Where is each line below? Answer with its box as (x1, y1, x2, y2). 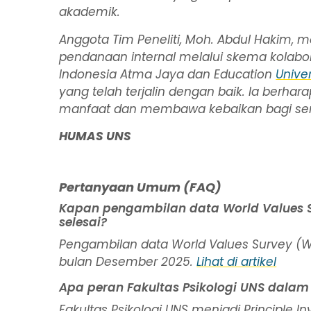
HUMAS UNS (59, 128, 132, 145)
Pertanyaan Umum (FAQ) (59, 178, 222, 196)
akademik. (59, 3, 121, 21)
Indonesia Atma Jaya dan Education (59, 65, 276, 83)
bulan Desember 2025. (59, 253, 197, 271)
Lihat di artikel (196, 253, 277, 271)
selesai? (59, 214, 108, 231)
